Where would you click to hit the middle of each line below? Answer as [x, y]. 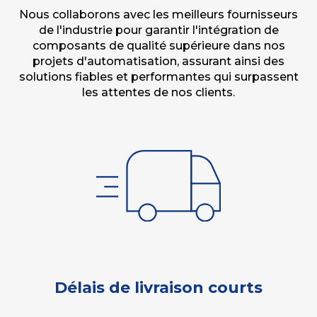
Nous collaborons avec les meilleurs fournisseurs [158, 15]
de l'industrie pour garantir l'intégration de [158, 30]
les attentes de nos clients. [158, 92]
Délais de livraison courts [158, 288]
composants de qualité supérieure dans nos [158, 46]
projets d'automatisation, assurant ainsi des [158, 61]
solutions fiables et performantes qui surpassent [158, 77]
